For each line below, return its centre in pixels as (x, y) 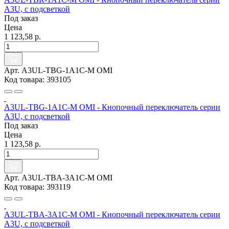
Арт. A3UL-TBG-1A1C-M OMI (58, 71)
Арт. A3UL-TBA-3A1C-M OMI (58, 178)
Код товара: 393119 (37, 187)
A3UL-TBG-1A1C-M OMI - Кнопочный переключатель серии (112, 107)
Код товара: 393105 (38, 80)
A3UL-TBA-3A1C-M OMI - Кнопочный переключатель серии (112, 215)
